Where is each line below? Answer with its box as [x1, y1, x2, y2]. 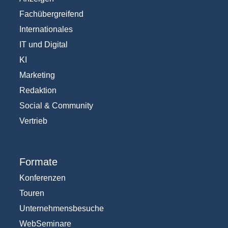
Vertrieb [19, 117, 47, 126]
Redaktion [19, 86, 56, 95]
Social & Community [19, 101, 93, 110]
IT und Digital [19, 40, 68, 49]
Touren [19, 189, 44, 198]
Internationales [19, 25, 73, 34]
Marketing [19, 71, 55, 80]
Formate [19, 156, 58, 168]
